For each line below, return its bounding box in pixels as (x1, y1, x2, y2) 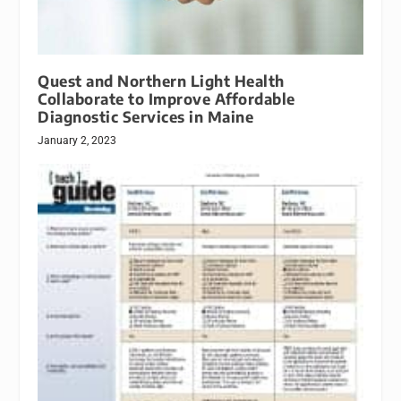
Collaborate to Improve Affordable (38, 90, 295, 109)
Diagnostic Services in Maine (38, 107, 254, 127)
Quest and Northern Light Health (38, 72, 285, 91)
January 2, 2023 (38, 134, 117, 148)
